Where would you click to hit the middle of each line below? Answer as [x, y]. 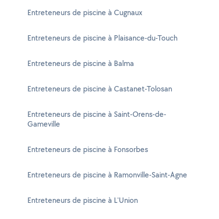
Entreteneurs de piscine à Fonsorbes [88, 149]
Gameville [44, 124]
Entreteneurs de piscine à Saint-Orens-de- [97, 114]
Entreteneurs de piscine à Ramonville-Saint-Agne [107, 175]
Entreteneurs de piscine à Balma [81, 63]
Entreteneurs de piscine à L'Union [83, 200]
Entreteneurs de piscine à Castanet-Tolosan [100, 89]
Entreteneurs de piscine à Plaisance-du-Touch [102, 38]
